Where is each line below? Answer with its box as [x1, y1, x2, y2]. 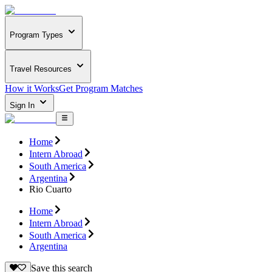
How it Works [5, 83, 59, 94]
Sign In [10, 101, 37, 110]
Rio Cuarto [29, 183, 72, 194]
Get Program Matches [59, 83, 143, 94]
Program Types [10, 30, 63, 40]
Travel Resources [10, 64, 72, 73]
